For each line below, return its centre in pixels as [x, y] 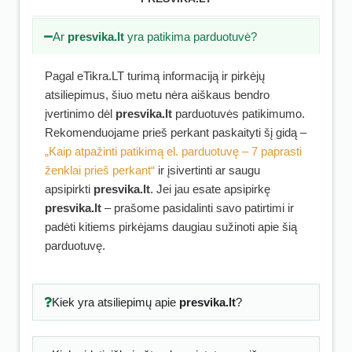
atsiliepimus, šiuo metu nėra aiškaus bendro [157, 95]
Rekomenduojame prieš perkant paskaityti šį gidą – [176, 132]
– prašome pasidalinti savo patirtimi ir [198, 208]
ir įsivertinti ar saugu [207, 170]
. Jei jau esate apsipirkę [210, 189]
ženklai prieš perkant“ [100, 170]
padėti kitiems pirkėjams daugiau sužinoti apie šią [171, 227]
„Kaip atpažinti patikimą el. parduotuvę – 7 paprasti [173, 151]
